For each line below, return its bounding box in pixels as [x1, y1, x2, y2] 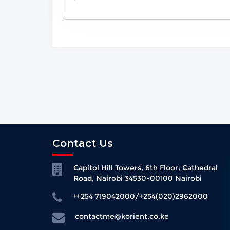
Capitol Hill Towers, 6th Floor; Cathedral [73, 163, 218, 172]
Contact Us [52, 137, 113, 149]
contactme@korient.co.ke [75, 212, 169, 221]
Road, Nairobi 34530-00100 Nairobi [73, 174, 202, 183]
